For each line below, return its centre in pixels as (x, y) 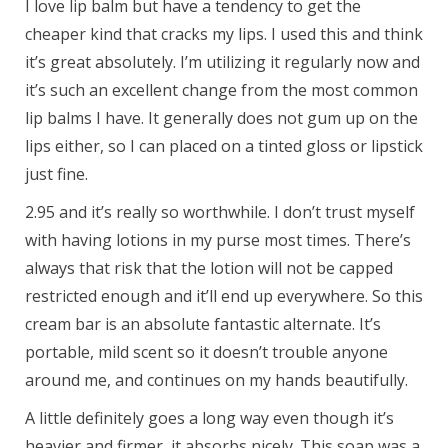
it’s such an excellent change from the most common (221, 90)
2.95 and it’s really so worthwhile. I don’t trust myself (220, 212)
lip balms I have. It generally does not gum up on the (221, 118)
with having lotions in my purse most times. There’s (218, 240)
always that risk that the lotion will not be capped (209, 268)
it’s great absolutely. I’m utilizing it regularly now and (222, 62)
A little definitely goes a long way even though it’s (209, 418)
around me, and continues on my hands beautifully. (216, 380)
